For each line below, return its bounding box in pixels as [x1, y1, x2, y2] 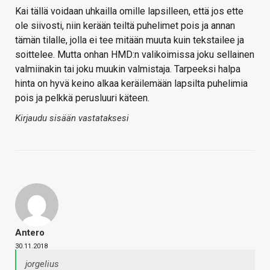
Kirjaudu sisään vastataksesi [15, 113, 129, 124]
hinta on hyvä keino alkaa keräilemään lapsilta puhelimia [15, 78, 248, 90]
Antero [15, 227, 45, 239]
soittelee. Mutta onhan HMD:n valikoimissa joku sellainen [15, 49, 254, 61]
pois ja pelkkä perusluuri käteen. [15, 92, 149, 104]
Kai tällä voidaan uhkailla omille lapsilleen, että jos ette [15, 5, 243, 17]
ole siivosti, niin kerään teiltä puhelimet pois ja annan [15, 20, 235, 32]
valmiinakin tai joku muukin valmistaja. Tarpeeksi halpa [15, 63, 240, 75]
